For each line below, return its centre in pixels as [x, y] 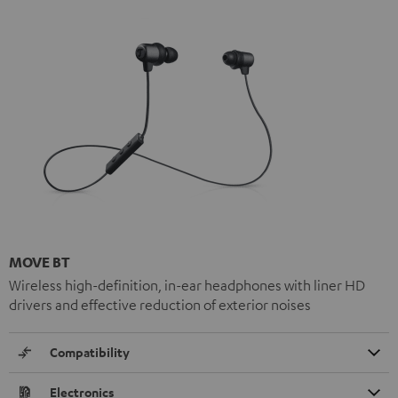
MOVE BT [40, 262]
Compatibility [90, 352]
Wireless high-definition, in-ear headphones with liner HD [187, 285]
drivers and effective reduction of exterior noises [160, 304]
